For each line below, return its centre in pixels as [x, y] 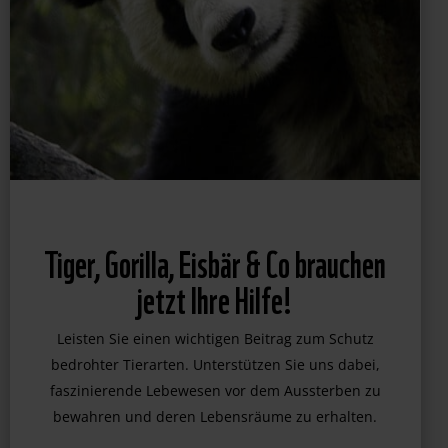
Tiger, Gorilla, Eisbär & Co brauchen [215, 295]
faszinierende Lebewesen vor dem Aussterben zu [215, 424]
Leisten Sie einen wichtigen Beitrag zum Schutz [215, 372]
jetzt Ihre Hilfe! [215, 331]
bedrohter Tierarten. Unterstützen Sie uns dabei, [215, 398]
